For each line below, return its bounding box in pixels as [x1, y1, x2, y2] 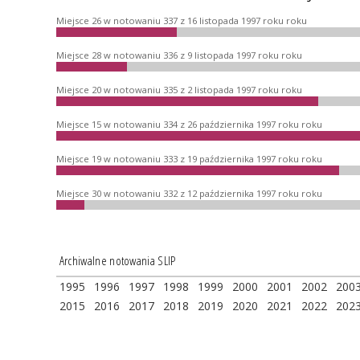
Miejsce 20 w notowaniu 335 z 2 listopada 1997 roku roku [56, 83, 302, 96]
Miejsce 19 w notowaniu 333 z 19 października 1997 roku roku [56, 152, 322, 165]
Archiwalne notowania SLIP [59, 252, 176, 270]
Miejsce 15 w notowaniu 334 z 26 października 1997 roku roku [56, 117, 322, 130]
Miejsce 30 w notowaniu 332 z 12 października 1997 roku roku [56, 186, 322, 199]
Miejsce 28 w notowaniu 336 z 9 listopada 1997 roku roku [56, 48, 302, 61]
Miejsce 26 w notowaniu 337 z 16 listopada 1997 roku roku [56, 14, 307, 27]
